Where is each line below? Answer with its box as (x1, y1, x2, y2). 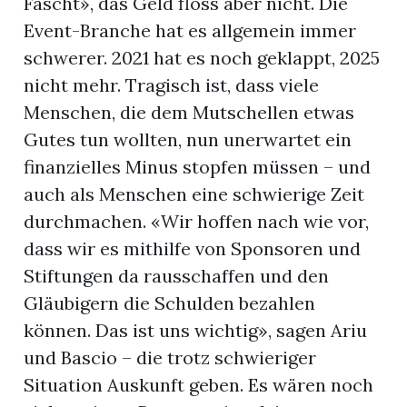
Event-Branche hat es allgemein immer (24, 19, 357, 43)
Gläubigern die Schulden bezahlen (24, 292, 316, 315)
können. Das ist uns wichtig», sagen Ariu (24, 319, 368, 342)
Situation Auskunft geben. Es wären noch (24, 373, 374, 397)
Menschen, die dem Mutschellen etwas (24, 101, 355, 124)
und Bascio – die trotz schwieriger (24, 346, 317, 370)
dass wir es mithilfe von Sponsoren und (24, 237, 362, 261)
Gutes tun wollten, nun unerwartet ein (24, 128, 352, 152)
